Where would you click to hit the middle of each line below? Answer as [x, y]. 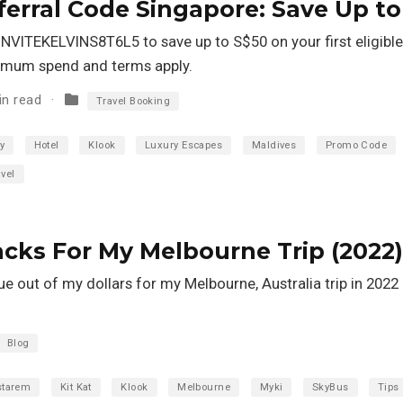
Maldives [274, 145]
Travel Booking [133, 101]
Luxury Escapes [184, 145]
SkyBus [330, 387]
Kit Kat [76, 387]
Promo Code [356, 145]
